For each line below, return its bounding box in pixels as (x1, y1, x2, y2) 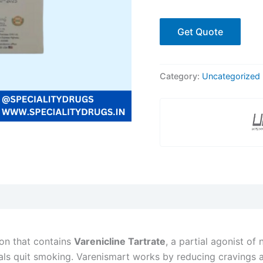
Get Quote (177, 25, 223, 38)
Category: (160, 70, 202, 81)
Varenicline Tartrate (74, 235, 166, 248)
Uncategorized (202, 70, 260, 81)
